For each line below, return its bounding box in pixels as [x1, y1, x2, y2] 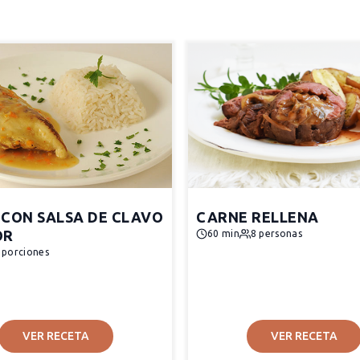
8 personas [250, 228, 302, 239]
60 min [207, 228, 239, 239]
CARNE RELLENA [196, 209, 319, 225]
